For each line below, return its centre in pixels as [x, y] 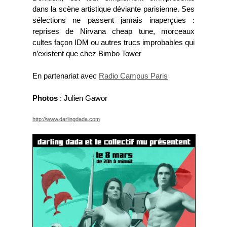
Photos [45, 99]
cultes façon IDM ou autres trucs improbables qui [113, 43]
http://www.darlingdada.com [66, 119]
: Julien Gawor [83, 99]
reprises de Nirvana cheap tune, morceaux [113, 32]
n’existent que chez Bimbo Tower [87, 54]
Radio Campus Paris [133, 76]
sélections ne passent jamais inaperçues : [113, 21]
